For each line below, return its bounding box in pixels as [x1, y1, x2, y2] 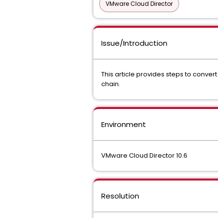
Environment [101, 119, 146, 129]
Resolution [101, 191, 139, 201]
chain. [101, 79, 120, 89]
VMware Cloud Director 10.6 [101, 151, 187, 160]
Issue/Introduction [101, 38, 167, 48]
